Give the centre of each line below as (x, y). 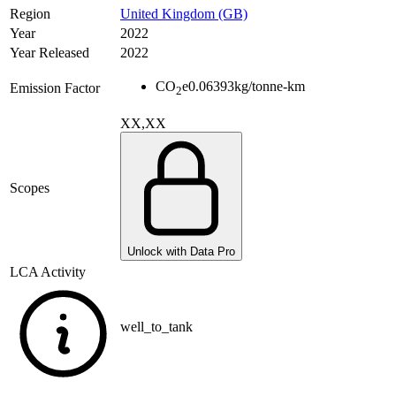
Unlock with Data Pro (181, 252)
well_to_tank (156, 327)
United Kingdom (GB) (184, 14)
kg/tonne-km (270, 87)
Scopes (30, 188)
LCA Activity (48, 272)
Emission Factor (55, 88)
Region (30, 14)
